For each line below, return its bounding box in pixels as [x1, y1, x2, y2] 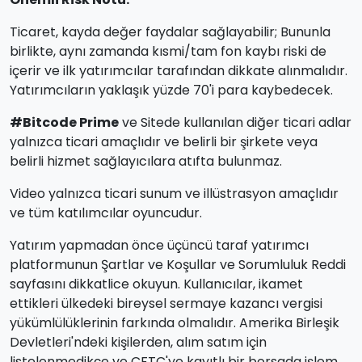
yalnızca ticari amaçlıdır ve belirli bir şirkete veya [10, 133, 318, 151]
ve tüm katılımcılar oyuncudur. [10, 204, 202, 222]
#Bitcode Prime [10, 113, 119, 132]
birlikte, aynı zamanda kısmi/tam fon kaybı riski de [10, 42, 326, 61]
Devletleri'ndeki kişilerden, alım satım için [10, 333, 267, 351]
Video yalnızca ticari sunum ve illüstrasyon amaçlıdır [10, 184, 339, 203]
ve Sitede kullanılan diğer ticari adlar [119, 113, 351, 132]
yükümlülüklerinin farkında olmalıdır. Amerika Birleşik [10, 314, 339, 332]
